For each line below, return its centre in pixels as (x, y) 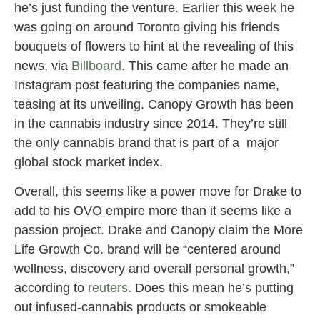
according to (51, 288)
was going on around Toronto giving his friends (147, 27)
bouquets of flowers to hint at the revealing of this (154, 46)
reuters (108, 288)
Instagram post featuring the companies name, (147, 85)
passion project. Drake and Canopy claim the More (159, 230)
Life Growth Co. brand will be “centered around (147, 250)
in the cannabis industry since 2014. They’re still (151, 123)
